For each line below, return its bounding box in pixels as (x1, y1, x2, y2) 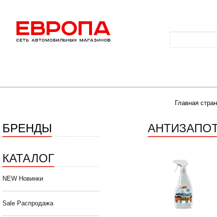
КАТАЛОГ (2, 149, 54, 166)
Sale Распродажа (2, 200, 53, 207)
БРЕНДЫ (2, 119, 52, 136)
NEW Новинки (2, 175, 43, 183)
